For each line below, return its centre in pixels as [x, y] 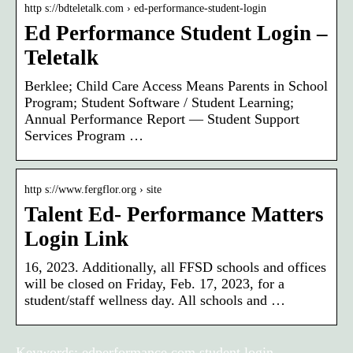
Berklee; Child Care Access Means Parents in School [176, 85]
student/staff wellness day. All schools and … [155, 300]
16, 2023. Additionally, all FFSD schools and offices [175, 267]
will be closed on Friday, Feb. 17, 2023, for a [154, 283]
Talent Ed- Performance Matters [174, 214]
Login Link [76, 238]
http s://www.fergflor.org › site [93, 189]
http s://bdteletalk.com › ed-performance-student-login [145, 8]
